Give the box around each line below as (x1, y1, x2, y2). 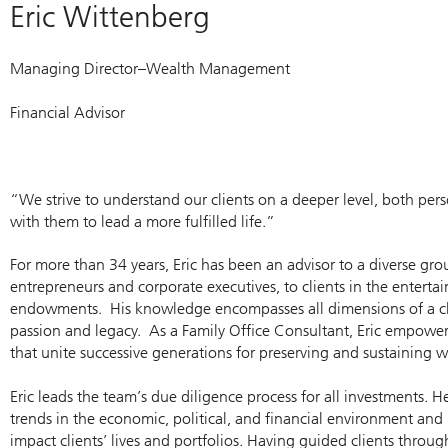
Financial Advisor (10, 102, 125, 122)
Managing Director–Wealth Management (10, 59, 290, 79)
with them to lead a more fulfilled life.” (10, 211, 275, 231)
